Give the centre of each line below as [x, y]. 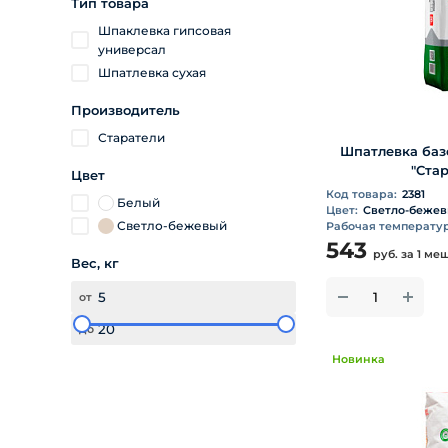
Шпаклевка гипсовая [164, 31]
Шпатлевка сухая [152, 73]
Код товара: [361, 194]
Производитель [125, 110]
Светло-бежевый [172, 226]
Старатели [131, 138]
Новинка [358, 359]
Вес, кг [95, 263]
